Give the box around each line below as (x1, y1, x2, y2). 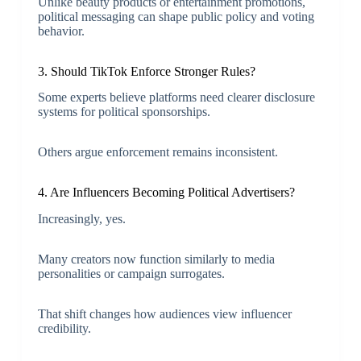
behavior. (37, 23, 85, 38)
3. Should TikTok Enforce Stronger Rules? (37, 64, 255, 78)
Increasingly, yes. (37, 212, 126, 226)
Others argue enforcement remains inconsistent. (37, 145, 278, 160)
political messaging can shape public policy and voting (37, 9, 314, 23)
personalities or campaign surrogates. (37, 267, 225, 281)
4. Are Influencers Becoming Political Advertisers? (37, 185, 295, 200)
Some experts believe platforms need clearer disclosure (37, 90, 315, 105)
